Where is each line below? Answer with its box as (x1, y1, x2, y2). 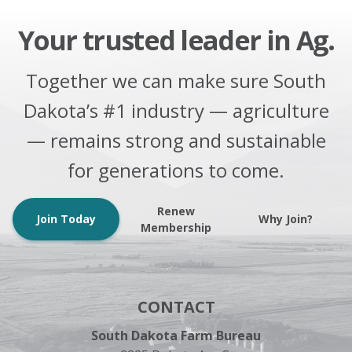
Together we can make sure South (26, 67, 326, 93)
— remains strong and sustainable (26, 126, 326, 153)
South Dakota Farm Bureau (91, 326, 261, 344)
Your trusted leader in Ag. (17, 21, 335, 58)
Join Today (36, 211, 97, 227)
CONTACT (137, 295, 215, 317)
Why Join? (258, 211, 313, 227)
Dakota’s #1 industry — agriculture (23, 97, 329, 123)
